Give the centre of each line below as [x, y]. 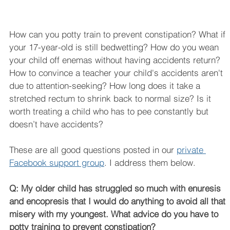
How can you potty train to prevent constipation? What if [119, 34]
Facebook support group [57, 163]
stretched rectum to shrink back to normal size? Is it [111, 99]
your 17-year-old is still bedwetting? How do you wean [115, 47]
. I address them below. [150, 163]
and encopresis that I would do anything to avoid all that [119, 201]
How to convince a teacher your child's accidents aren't [117, 73]
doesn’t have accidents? [57, 124]
